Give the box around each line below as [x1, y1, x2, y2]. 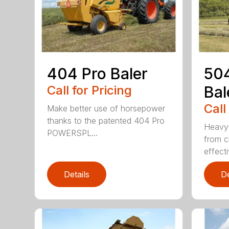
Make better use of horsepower [47, 103, 166, 113]
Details [64, 169, 90, 179]
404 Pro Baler [47, 64, 148, 83]
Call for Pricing [47, 82, 132, 98]
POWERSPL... [47, 127, 98, 138]
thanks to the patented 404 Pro [47, 115, 165, 126]
